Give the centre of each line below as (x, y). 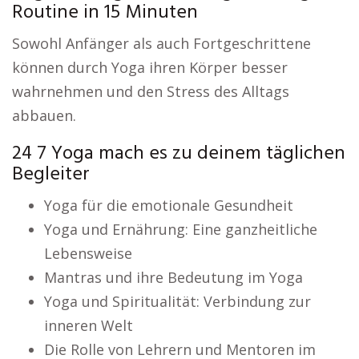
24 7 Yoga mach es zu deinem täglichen (179, 154)
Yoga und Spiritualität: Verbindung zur (177, 301)
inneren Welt (89, 325)
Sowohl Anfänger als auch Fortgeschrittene (161, 43)
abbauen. (44, 115)
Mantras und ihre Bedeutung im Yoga (173, 277)
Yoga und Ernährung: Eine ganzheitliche (181, 229)
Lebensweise (88, 253)
